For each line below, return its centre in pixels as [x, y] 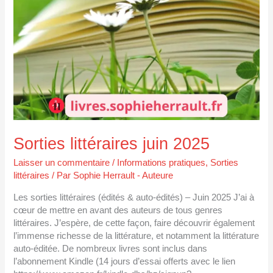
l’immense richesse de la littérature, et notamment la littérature [136, 236]
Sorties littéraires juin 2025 [112, 143]
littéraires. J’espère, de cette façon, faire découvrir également [134, 223]
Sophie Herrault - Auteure [123, 176]
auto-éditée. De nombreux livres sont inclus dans [111, 248]
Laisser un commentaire [62, 163]
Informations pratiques [161, 163]
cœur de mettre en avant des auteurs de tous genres [118, 210]
